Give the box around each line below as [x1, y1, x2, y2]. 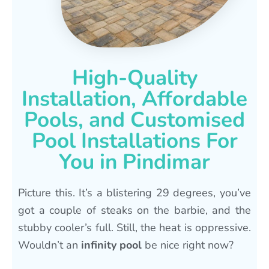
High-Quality [71, 63, 198, 92]
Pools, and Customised [24, 105, 245, 134]
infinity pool [81, 237, 142, 252]
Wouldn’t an [18, 237, 81, 252]
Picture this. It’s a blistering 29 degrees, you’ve [18, 185, 251, 200]
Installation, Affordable [22, 84, 247, 113]
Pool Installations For [31, 126, 238, 155]
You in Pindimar [59, 147, 210, 176]
